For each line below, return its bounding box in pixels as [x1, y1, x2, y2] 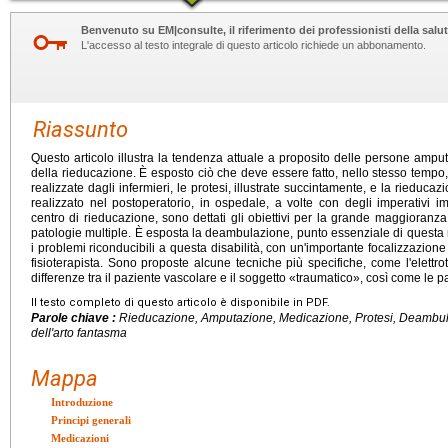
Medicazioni [51, 432, 109, 445]
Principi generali [51, 414, 131, 427]
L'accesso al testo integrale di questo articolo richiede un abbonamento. [81, 39, 426, 52]
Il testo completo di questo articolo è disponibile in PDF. [31, 296, 330, 310]
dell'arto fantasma [31, 326, 127, 341]
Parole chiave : [31, 311, 119, 326]
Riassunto [33, 117, 128, 143]
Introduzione [51, 396, 113, 409]
